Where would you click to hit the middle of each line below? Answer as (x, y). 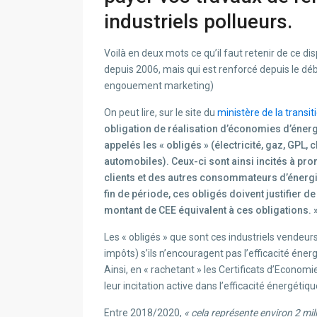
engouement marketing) (159, 86)
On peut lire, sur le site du (161, 113)
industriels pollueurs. (198, 22)
